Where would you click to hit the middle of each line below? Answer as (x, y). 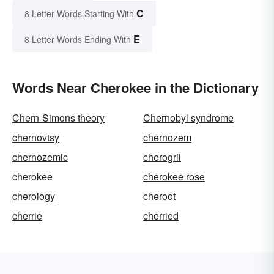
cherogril (162, 157)
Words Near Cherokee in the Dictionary (135, 88)
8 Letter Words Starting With (79, 14)
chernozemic (40, 157)
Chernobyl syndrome (188, 118)
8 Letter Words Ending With (78, 39)
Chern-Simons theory (58, 118)
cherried (161, 216)
